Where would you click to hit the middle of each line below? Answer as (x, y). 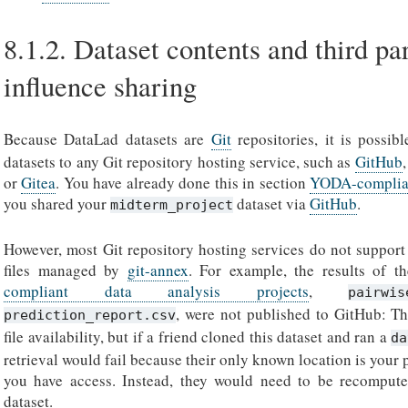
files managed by (66, 270)
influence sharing (100, 87)
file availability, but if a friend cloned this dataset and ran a (198, 337)
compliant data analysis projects (156, 291)
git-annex (158, 270)
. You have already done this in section (183, 182)
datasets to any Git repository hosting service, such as (179, 161)
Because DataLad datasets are (107, 138)
